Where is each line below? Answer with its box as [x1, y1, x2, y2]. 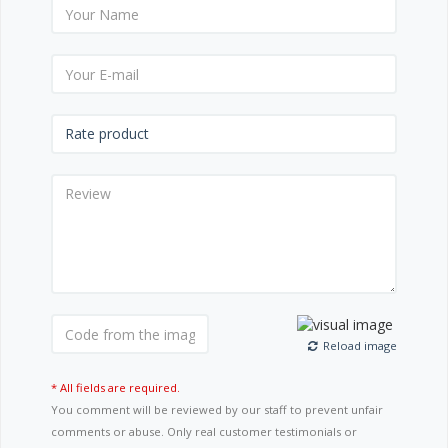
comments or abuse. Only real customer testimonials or [51, 424, 357, 440]
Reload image [320, 338, 397, 354]
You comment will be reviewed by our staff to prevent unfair [51, 402, 383, 418]
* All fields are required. [51, 380, 180, 396]
